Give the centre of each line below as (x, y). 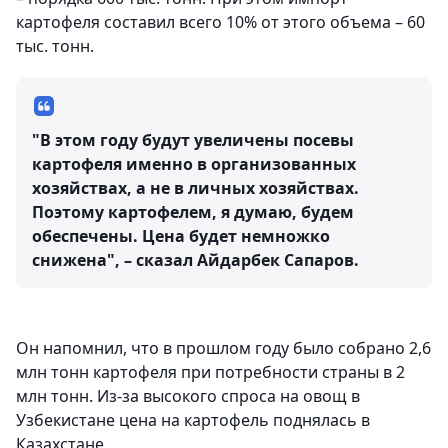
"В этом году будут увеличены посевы (193, 140)
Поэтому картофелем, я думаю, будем (193, 212)
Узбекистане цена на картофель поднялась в (193, 420)
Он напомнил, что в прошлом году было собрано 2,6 (223, 348)
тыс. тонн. (55, 46)
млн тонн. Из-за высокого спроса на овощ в (188, 396)
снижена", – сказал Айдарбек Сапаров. (195, 260)
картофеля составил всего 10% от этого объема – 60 (220, 22)
